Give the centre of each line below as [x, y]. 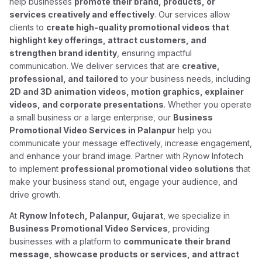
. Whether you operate [208, 104]
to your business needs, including [185, 79]
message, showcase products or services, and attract [125, 254]
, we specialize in [197, 216]
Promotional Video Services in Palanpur [93, 130]
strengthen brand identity [63, 53]
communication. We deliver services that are [96, 66]
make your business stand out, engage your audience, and [124, 182]
